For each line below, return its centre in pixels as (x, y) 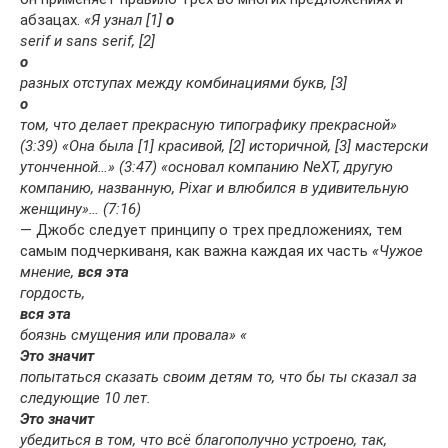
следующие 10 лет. (85, 397)
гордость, (52, 292)
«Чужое (397, 250)
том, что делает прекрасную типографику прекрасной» (208, 124)
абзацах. (52, 19)
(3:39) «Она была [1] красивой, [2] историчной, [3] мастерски (224, 145)
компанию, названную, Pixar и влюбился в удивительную (214, 187)
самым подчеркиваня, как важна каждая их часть (196, 250)
